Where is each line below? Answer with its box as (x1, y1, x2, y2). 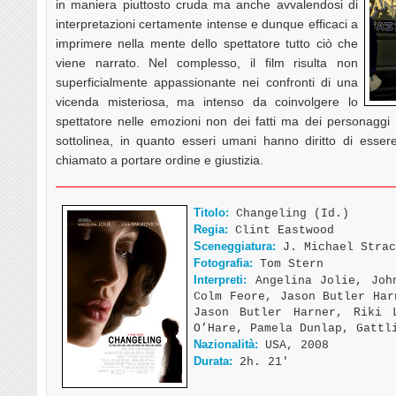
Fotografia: (194, 255, 253, 270)
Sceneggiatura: (194, 239, 276, 253)
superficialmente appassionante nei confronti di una (56, 74, 358, 89)
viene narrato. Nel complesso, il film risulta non (56, 55, 358, 70)
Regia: (194, 222, 228, 236)
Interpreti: (194, 272, 247, 286)
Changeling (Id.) (229, 206, 349, 220)
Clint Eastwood (228, 223, 334, 237)
